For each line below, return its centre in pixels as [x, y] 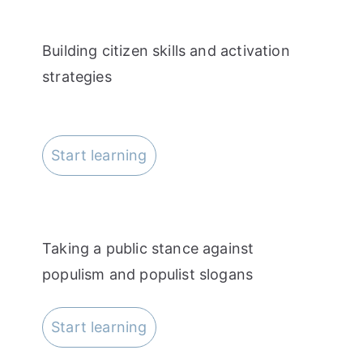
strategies [77, 76]
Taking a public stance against [148, 248]
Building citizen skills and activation [166, 50]
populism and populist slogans [148, 274]
